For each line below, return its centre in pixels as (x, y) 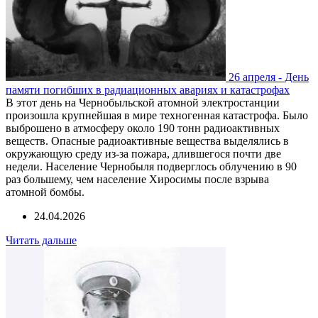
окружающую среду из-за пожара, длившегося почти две (143, 153)
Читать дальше (41, 240)
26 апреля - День (269, 77)
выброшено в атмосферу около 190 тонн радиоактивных (143, 128)
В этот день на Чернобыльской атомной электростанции (143, 102)
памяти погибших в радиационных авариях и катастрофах (148, 89)
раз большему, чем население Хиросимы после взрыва (137, 179)
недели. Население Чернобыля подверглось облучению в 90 (151, 166)
